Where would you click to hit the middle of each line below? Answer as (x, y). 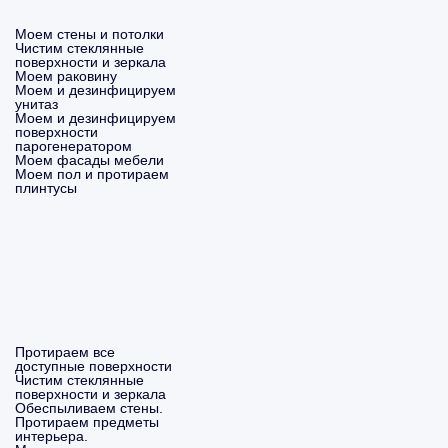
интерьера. (51, 436)
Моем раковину (66, 76)
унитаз (36, 104)
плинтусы (46, 188)
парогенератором (73, 146)
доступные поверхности (93, 366)
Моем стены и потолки (89, 34)
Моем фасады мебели (89, 160)
